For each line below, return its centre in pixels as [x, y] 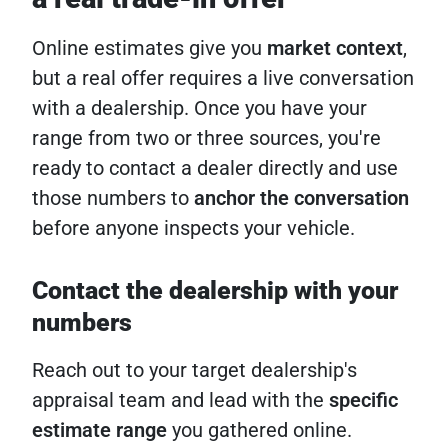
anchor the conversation [301, 198]
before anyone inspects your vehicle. [193, 228]
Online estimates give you [149, 48]
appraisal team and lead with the [180, 400]
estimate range [99, 430]
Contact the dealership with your [215, 291]
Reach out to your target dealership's [194, 370]
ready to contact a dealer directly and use [215, 168]
